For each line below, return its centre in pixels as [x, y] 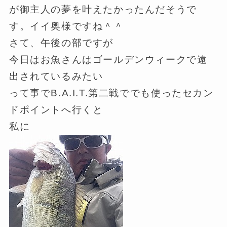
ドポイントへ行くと [56, 109]
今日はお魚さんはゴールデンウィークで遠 [108, 59]
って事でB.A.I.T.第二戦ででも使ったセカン [111, 93]
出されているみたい [56, 76]
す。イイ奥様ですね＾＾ [66, 26]
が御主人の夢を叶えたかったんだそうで [103, 9]
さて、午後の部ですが [61, 43]
